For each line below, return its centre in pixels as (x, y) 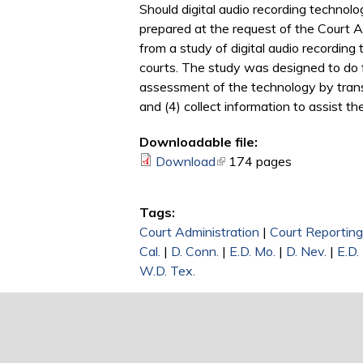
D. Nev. (306, 252)
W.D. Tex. (167, 271)
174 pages (260, 162)
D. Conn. (195, 252)
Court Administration (199, 232)
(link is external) (261, 162)
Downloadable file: (199, 142)
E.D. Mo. (252, 252)
